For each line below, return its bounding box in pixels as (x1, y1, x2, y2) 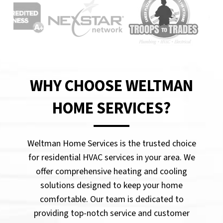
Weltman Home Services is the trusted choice (27, 137, 196, 150)
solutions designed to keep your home (40, 179, 183, 192)
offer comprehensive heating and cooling (36, 165, 187, 178)
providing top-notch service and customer (33, 207, 190, 220)
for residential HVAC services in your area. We (28, 151, 195, 164)
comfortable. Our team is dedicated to (39, 193, 184, 206)
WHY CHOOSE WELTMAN (30, 74, 193, 98)
